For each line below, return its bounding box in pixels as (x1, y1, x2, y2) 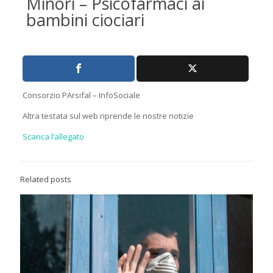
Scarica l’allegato (22, 131, 84, 142)
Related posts (20, 174, 71, 185)
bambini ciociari (26, 9, 144, 31)
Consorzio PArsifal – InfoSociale (22, 90, 140, 101)
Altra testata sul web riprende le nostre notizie (22, 110, 194, 121)
